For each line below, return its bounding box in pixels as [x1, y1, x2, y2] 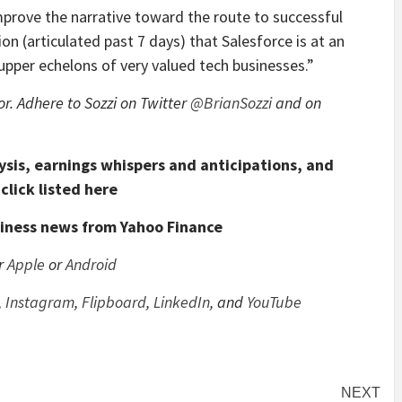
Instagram [5, 292, 74, 313]
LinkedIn [153, 292, 210, 313]
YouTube [243, 292, 301, 313]
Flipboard [82, 292, 146, 313]
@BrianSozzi [190, 92, 272, 114]
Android [66, 254, 117, 275]
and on [272, 92, 321, 114]
